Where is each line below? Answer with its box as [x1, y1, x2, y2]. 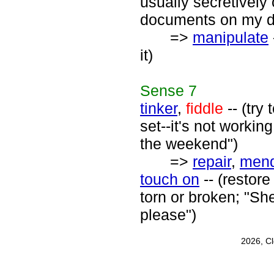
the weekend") [140, 135, 238, 152]
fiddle [186, 100, 223, 117]
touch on [140, 171, 199, 188]
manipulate [193, 29, 268, 46]
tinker [140, 100, 177, 117]
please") [140, 206, 196, 223]
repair [193, 153, 231, 170]
